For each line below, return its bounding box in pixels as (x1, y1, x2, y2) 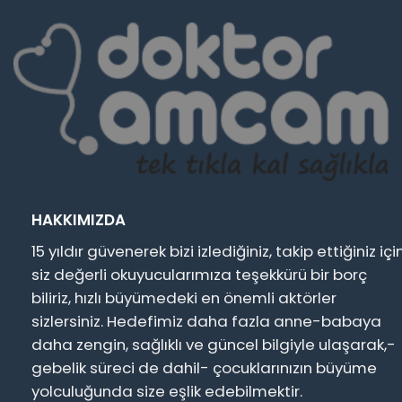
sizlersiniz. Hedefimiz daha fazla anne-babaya (31, 310, 381, 332)
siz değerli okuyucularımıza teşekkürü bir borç (31, 263, 367, 285)
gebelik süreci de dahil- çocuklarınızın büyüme (31, 356, 377, 379)
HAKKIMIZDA (31, 209, 126, 232)
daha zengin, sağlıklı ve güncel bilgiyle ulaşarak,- (31, 333, 396, 355)
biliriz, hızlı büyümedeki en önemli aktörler (31, 286, 336, 309)
